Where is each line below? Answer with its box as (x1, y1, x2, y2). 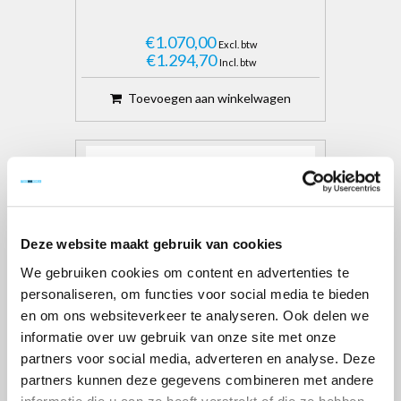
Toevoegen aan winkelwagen (128, 90, 291, 106)
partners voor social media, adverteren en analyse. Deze (21, 350, 376, 366)
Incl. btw (218, 55, 256, 68)
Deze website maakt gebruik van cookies (21, 236, 283, 252)
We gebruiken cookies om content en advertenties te (21, 264, 349, 280)
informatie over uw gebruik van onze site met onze (21, 328, 337, 345)
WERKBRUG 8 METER (128, 379, 273, 397)
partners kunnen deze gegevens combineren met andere (21, 371, 374, 388)
